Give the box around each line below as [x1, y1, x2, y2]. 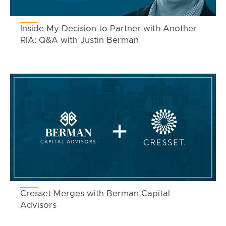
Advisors [20, 201, 56, 210]
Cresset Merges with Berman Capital [20, 189, 170, 198]
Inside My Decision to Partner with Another [20, 24, 197, 33]
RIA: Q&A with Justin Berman [20, 35, 139, 44]
